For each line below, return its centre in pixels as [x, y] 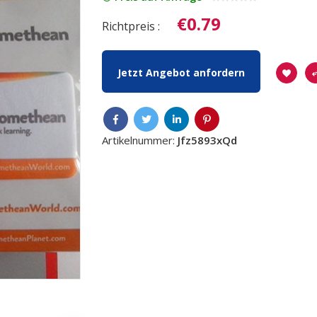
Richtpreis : [131, 27]
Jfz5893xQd [207, 140]
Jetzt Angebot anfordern [181, 73]
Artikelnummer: [140, 140]
